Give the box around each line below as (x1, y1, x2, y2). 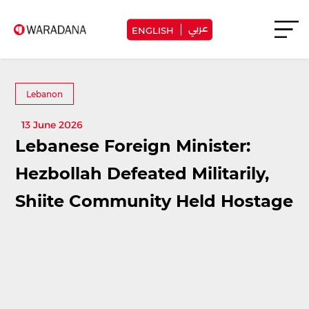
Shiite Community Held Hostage (15, 189, 294, 211)
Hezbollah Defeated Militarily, (15, 161, 270, 183)
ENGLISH (132, 23, 175, 35)
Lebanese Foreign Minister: (15, 134, 251, 156)
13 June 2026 (21, 119, 83, 131)
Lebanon (26, 88, 63, 99)
